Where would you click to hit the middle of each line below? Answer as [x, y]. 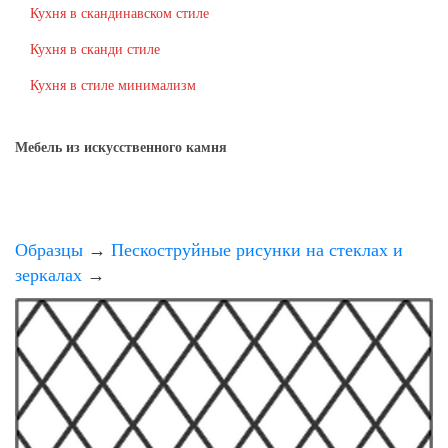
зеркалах [48, 275]
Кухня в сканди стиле [95, 49]
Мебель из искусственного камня [121, 147]
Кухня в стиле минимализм [113, 85]
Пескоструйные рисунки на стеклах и [257, 250]
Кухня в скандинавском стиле [119, 13]
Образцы [49, 250]
